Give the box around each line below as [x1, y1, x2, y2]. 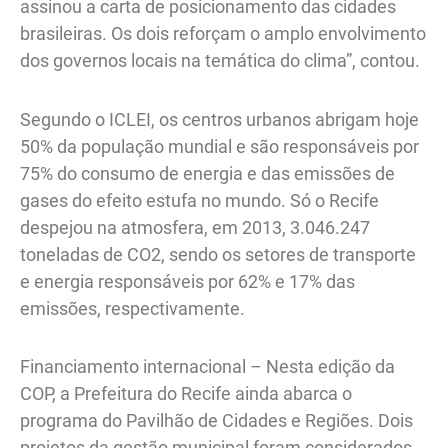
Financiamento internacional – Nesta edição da [20, 356, 395, 378]
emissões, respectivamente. [20, 297, 245, 319]
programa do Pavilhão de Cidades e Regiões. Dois [20, 410, 413, 432]
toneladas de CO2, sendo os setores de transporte [20, 243, 416, 265]
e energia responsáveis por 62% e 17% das [20, 270, 355, 292]
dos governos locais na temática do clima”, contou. [20, 50, 420, 72]
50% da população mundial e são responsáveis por [20, 135, 419, 157]
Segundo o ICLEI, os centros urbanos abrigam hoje [20, 108, 419, 130]
